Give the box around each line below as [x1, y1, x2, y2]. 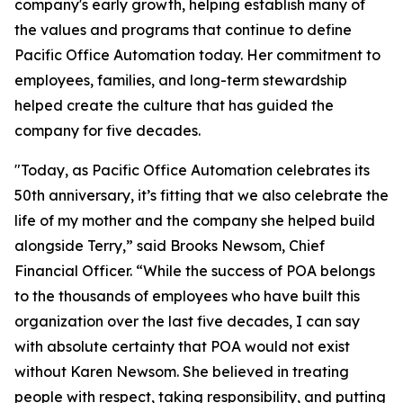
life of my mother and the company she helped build [14, 211, 375, 229]
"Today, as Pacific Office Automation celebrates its [14, 161, 370, 179]
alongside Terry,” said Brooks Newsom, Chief [14, 237, 325, 255]
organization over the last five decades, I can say [14, 312, 360, 330]
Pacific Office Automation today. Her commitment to [14, 46, 381, 64]
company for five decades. [14, 121, 201, 139]
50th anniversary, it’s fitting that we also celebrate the [14, 186, 389, 204]
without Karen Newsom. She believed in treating [14, 363, 349, 381]
